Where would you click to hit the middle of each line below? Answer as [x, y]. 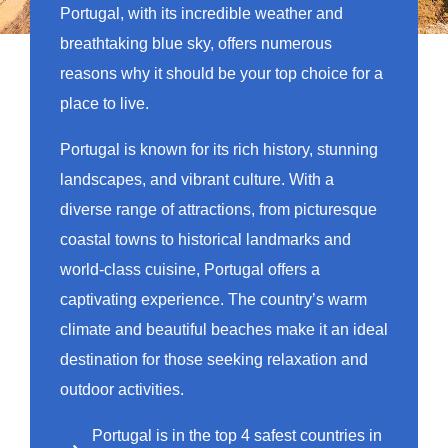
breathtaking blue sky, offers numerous [196, 43]
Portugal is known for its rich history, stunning [219, 149]
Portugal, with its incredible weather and [201, 13]
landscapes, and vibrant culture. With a [197, 179]
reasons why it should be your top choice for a [221, 73]
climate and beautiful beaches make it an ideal [224, 329]
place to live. [104, 103]
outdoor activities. [122, 389]
